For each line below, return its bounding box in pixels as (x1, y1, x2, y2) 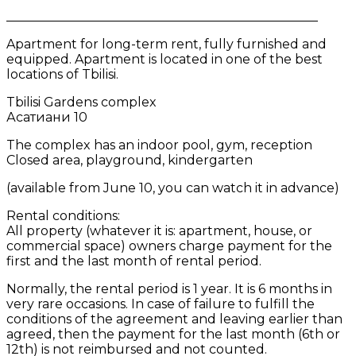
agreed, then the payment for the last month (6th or (6, 327, 340, 342)
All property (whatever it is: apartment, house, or (6, 223, 312, 239)
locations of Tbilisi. (6, 67, 118, 83)
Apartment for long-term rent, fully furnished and (6, 37, 327, 52)
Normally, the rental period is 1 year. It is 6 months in (6, 281, 332, 297)
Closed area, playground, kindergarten (6, 153, 253, 168)
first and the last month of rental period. (6, 253, 261, 269)
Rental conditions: (6, 208, 120, 224)
